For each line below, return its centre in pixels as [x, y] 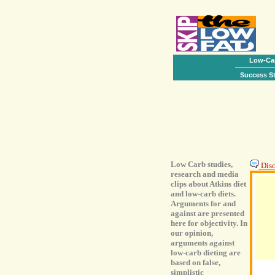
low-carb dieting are [205, 253]
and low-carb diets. [203, 194]
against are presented [207, 213]
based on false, [195, 262]
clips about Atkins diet [208, 184]
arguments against [202, 243]
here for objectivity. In [209, 223]
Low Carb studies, [201, 164]
